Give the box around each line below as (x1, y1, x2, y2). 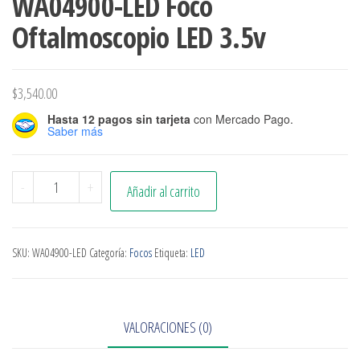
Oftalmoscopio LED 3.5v (12, 18, 266, 58)
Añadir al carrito (126, 182, 200, 202)
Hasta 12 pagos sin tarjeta (47, 111, 190, 128)
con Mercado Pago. (190, 111, 293, 128)
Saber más (47, 123, 103, 140)
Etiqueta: (154, 245, 190, 261)
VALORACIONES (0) (124, 317, 212, 337)
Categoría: (89, 245, 129, 261)
